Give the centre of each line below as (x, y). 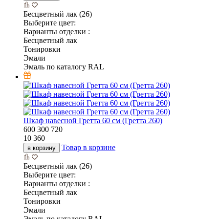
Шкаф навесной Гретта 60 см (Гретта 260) (93, 121)
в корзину (42, 148)
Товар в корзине (88, 148)
